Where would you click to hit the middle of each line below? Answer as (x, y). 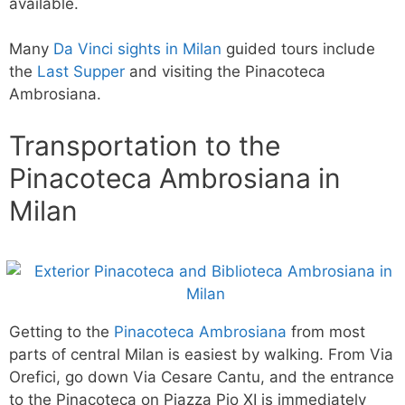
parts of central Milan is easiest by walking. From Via (201, 354)
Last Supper (81, 71)
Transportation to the (145, 145)
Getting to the (61, 331)
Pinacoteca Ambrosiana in (175, 178)
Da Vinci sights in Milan (137, 49)
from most (326, 331)
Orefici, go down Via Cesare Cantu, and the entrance (202, 377)
